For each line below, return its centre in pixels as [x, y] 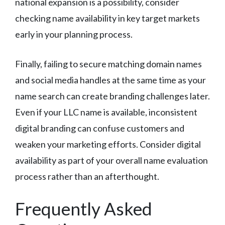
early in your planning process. [74, 34]
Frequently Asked [84, 209]
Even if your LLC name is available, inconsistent [106, 112]
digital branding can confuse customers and [100, 128]
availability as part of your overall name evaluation [111, 160]
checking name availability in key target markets [107, 18]
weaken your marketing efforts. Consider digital [108, 144]
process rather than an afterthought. [87, 177]
